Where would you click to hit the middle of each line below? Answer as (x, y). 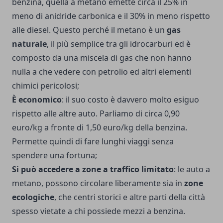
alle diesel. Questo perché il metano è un (89, 30)
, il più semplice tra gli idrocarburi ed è (119, 44)
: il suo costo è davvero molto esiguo (130, 100)
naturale (29, 44)
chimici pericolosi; (46, 86)
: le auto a (192, 169)
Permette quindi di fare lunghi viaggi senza (93, 142)
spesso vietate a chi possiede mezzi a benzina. (99, 211)
